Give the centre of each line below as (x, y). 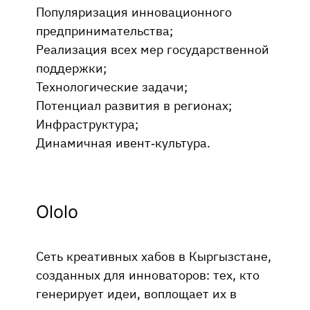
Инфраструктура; (87, 124)
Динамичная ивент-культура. (123, 142)
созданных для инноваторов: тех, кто (148, 274)
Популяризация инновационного (134, 11)
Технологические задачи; (112, 86)
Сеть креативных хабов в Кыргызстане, (154, 256)
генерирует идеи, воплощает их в (136, 293)
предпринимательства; (104, 30)
